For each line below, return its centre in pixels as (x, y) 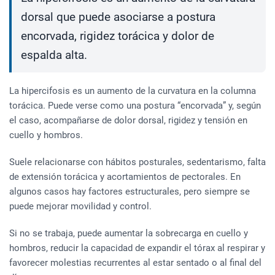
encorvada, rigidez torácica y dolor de (118, 36)
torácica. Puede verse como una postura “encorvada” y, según (135, 105)
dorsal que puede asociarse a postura (118, 17)
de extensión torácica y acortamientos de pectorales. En (125, 176)
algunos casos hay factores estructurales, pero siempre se (130, 191)
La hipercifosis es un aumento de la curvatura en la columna (133, 91)
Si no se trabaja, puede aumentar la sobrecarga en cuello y (129, 233)
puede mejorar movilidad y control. (80, 206)
